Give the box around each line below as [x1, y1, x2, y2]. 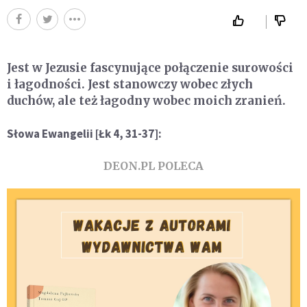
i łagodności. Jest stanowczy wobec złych [7, 77, 253, 92]
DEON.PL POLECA [103, 159, 204, 173]
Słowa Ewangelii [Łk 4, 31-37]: [7, 126, 162, 141]
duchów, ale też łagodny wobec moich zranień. [7, 93, 286, 108]
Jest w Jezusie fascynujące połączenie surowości [7, 60, 293, 75]
